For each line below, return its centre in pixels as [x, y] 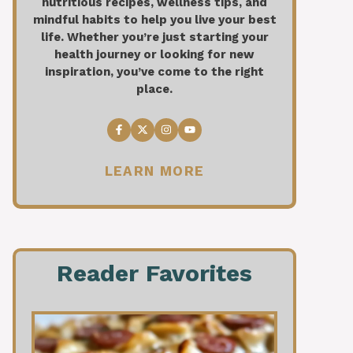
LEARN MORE [154, 171]
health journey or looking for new [154, 55]
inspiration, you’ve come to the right [154, 72]
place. [154, 89]
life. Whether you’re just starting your [154, 37]
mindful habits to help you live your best [154, 20]
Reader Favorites [154, 273]
